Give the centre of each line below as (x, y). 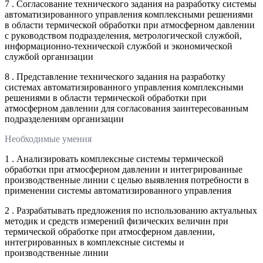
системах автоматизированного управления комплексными (124, 87)
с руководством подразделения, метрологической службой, (123, 35)
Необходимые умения (48, 139)
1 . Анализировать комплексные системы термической (114, 159)
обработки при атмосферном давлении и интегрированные (124, 169)
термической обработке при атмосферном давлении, (110, 231)
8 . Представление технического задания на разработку (115, 76)
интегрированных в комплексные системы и (95, 242)
